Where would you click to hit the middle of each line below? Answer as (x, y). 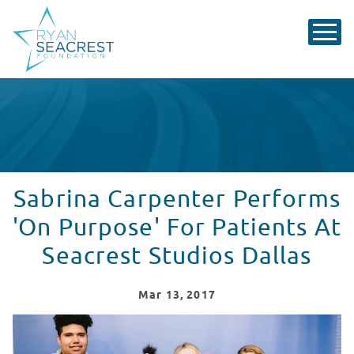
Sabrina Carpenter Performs (177, 200)
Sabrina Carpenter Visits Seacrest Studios (141, 321)
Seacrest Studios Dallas (177, 256)
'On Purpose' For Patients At (177, 228)
